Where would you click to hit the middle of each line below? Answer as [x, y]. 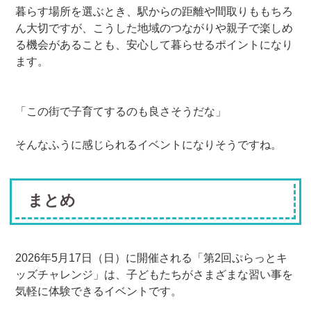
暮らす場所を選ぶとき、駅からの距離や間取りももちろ [154, 11]
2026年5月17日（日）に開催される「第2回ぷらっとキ [152, 258]
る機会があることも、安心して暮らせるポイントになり [154, 44]
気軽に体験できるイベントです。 [99, 291]
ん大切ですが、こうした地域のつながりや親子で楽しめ [154, 28]
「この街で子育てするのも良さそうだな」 [121, 111]
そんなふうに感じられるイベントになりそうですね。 [149, 144]
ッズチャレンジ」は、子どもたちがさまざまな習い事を [154, 274]
